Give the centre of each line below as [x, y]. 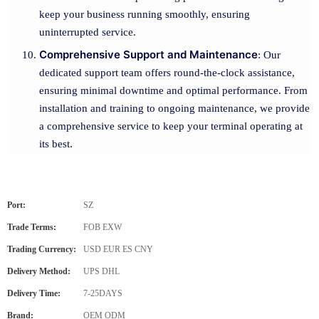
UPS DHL [101, 271]
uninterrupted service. [88, 32]
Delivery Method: [39, 271]
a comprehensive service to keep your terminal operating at [171, 126]
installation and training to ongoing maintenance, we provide [174, 108]
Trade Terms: [32, 227]
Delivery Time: [34, 293]
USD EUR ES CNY [118, 249]
